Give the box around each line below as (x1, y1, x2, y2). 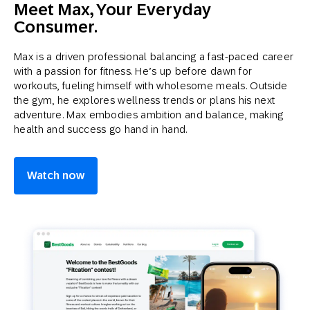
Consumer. (14, 17, 98, 37)
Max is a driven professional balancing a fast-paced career (14, 51, 294, 63)
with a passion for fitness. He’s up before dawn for (14, 65, 253, 77)
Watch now (27, 169, 84, 183)
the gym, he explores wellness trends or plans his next (14, 94, 275, 107)
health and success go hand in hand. (14, 123, 188, 136)
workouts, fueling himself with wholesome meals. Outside (14, 80, 288, 92)
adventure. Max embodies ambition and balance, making (14, 109, 284, 121)
